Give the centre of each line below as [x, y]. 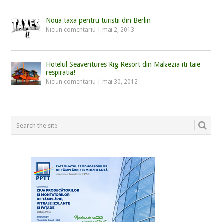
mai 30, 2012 [120, 82]
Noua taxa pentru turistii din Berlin [98, 20]
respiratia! [61, 73]
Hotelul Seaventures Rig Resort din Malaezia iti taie [123, 65]
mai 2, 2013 [118, 29]
